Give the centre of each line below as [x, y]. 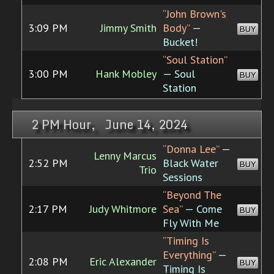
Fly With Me [191, 223]
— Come [202, 209]
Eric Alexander [123, 262]
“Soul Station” [195, 60]
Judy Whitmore [123, 209]
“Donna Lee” [191, 149]
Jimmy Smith [128, 28]
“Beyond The [192, 195]
